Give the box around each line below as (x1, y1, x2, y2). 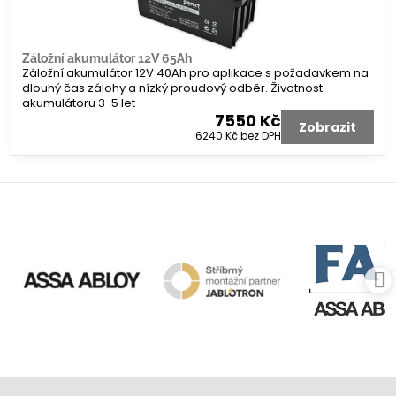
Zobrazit (299, 118, 356, 137)
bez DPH (240, 128, 281, 144)
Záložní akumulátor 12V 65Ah (22, 50, 192, 65)
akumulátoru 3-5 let (22, 94, 135, 111)
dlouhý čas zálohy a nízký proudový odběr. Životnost (22, 79, 323, 96)
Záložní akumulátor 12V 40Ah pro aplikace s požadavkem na (22, 64, 369, 81)
